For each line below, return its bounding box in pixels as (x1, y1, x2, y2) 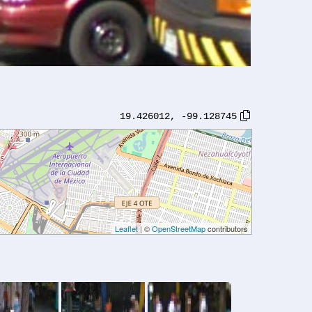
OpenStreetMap (152, 222, 205, 234)
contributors (205, 222, 248, 234)
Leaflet (115, 222, 138, 234)
